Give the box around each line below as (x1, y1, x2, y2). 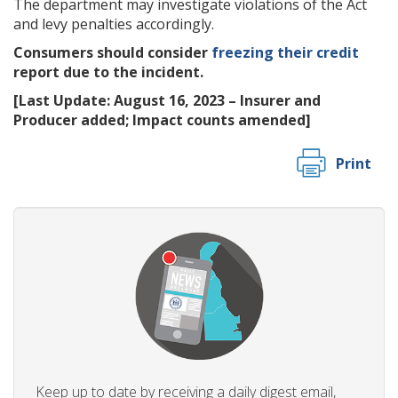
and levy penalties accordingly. (13, 14, 214, 34)
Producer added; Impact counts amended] (13, 110, 311, 130)
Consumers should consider (13, 43, 211, 62)
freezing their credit (211, 43, 359, 62)
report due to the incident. (13, 62, 203, 82)
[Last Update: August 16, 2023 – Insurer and (13, 91, 321, 110)
